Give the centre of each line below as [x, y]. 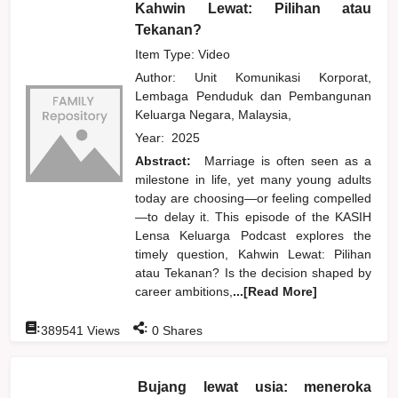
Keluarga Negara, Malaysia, [217, 114]
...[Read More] [275, 291]
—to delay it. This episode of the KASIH [254, 216]
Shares [181, 330]
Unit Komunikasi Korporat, [283, 77]
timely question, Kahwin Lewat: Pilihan [254, 254]
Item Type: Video [183, 54]
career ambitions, [184, 291]
